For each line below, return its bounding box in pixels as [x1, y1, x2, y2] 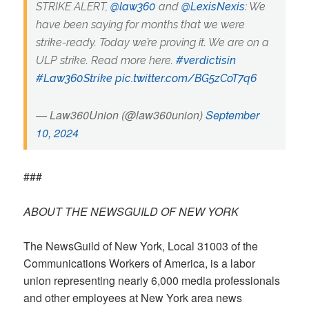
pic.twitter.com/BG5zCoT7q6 [114, 71, 257, 85]
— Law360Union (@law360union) [35, 106, 206, 123]
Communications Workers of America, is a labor [23, 255, 256, 272]
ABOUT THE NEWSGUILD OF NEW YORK [23, 203, 242, 219]
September [205, 106, 259, 123]
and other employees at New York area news [23, 290, 243, 306]
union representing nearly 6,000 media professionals [23, 272, 281, 289]
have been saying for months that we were [35, 17, 245, 31]
